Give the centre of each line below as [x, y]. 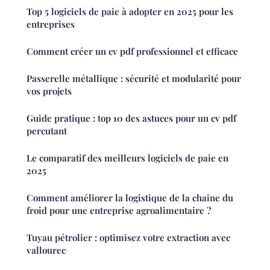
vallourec [46, 250]
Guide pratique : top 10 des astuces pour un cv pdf [131, 118]
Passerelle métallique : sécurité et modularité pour [134, 78]
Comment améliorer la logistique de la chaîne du [130, 197]
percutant [47, 130]
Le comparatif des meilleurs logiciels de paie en [127, 158]
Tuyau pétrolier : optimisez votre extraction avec [128, 237]
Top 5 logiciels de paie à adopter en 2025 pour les [130, 11]
